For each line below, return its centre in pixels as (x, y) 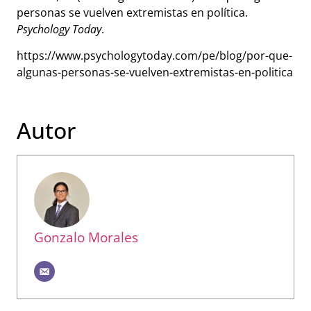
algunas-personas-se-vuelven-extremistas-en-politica (155, 73)
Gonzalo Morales (86, 237)
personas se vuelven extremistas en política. (132, 12)
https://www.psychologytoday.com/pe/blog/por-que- (154, 56)
